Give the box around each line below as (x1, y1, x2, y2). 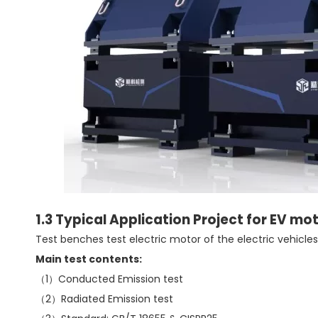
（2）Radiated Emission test (35, 292, 173, 306)
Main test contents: (35, 252, 142, 266)
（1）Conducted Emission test (35, 272, 183, 286)
